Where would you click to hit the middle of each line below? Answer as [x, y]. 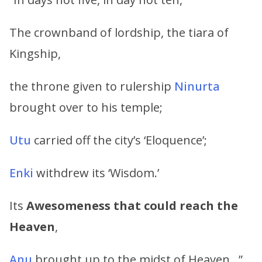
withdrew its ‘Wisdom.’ [96, 173]
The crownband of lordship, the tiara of [119, 32]
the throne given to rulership [92, 86]
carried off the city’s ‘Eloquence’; [119, 140]
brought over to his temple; [86, 107]
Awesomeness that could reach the [132, 205]
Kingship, [35, 53]
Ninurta [197, 86]
